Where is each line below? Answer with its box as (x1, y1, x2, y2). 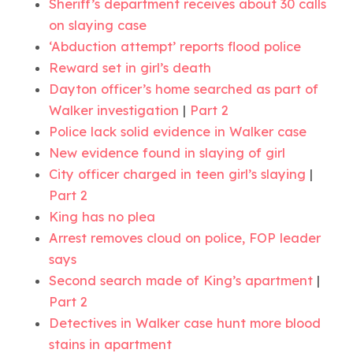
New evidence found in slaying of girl (49, 144, 286, 161)
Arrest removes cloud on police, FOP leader (49, 229, 321, 246)
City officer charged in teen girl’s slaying (49, 165, 307, 182)
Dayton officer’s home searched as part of (49, 80, 319, 97)
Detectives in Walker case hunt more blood (49, 314, 321, 331)
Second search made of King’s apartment (49, 272, 314, 288)
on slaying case (49, 17, 147, 33)
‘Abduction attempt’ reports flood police (49, 38, 302, 54)
